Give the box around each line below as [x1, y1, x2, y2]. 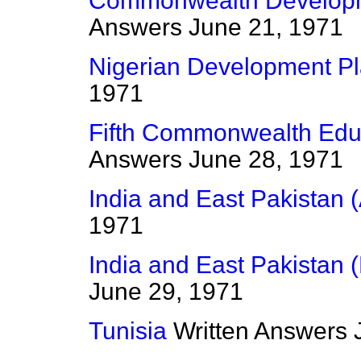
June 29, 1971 [89, 278, 243, 305]
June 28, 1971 [189, 146, 343, 173]
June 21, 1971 [189, 14, 343, 41]
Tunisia [89, 317, 167, 345]
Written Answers [173, 317, 347, 345]
